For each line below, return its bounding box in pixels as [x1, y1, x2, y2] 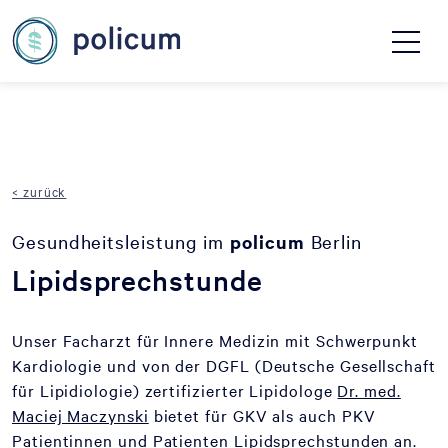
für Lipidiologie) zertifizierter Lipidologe [12, 379, 338, 401]
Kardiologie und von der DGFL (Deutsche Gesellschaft [12, 354, 436, 376]
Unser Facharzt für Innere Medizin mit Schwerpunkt [12, 329, 419, 351]
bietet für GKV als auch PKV [148, 404, 376, 426]
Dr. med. [337, 379, 401, 401]
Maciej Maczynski [12, 404, 149, 426]
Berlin [304, 229, 363, 253]
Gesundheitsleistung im [12, 229, 231, 253]
